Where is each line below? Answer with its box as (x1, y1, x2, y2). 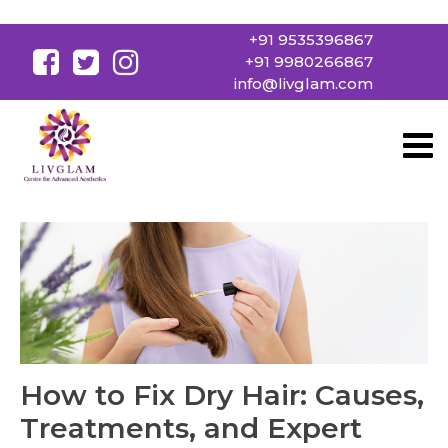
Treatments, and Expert (20, 411, 362, 446)
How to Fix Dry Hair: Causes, (20, 378, 424, 413)
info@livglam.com (234, 74, 373, 93)
